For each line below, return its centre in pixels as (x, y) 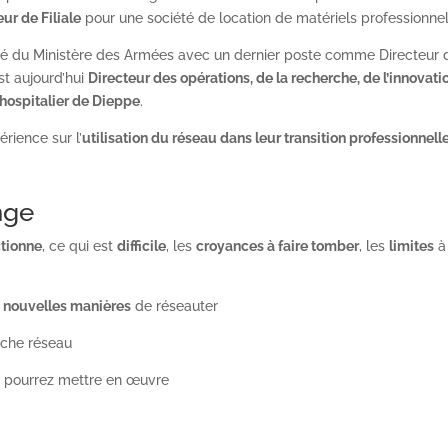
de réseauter (175, 306)
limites (412, 246)
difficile (142, 246)
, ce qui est (80, 246)
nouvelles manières (67, 306)
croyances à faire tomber (278, 246)
